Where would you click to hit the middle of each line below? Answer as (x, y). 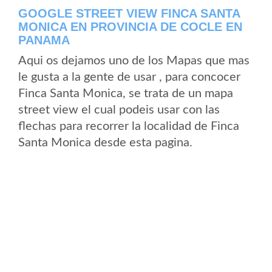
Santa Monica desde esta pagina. (105, 143)
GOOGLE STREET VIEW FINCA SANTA (129, 13)
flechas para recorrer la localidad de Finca (129, 126)
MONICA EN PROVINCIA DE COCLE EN (130, 27)
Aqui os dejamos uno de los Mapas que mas (134, 61)
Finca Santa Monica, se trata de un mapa (126, 93)
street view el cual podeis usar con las (119, 110)
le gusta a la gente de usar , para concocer (129, 77)
